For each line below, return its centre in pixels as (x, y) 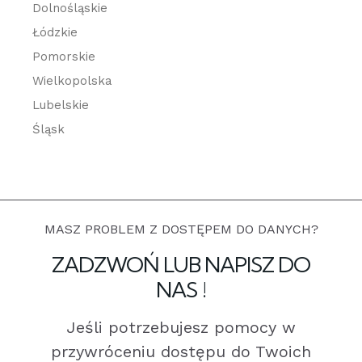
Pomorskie (64, 56)
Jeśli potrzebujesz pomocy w (181, 327)
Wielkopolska (72, 80)
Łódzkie (55, 32)
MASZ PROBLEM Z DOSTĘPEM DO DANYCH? (181, 229)
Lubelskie (61, 105)
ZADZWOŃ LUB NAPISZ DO (181, 264)
